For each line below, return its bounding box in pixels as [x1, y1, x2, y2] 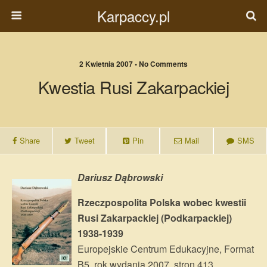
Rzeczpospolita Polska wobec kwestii [77, 195, 246, 209]
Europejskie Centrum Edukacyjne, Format [77, 242, 254, 256]
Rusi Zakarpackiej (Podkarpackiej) [77, 211, 232, 225]
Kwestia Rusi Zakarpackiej [38, 74, 229, 99]
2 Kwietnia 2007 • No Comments [79, 58, 188, 69]
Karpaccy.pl [97, 5, 170, 26]
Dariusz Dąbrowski [77, 170, 163, 184]
